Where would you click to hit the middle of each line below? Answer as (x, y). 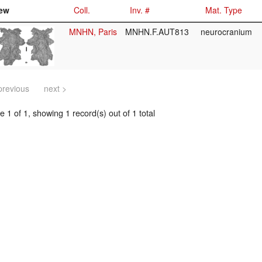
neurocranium (227, 32)
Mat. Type (224, 10)
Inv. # (140, 10)
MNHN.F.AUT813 (158, 32)
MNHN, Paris (93, 32)
